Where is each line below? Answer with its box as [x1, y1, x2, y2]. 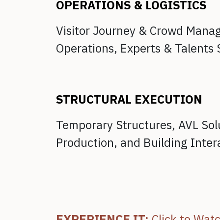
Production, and [56, 134, 143, 152]
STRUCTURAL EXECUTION [56, 91, 202, 109]
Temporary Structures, [56, 116, 178, 134]
